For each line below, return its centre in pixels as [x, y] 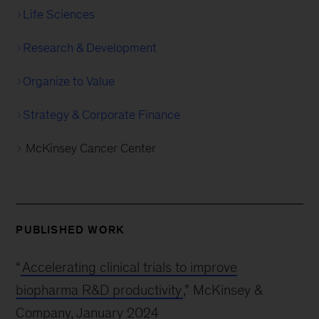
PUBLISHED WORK [70, 230]
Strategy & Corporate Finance [102, 115]
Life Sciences [59, 15]
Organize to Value [69, 82]
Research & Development [90, 48]
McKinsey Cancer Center [91, 148]
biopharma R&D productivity [99, 290]
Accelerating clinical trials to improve [130, 267]
